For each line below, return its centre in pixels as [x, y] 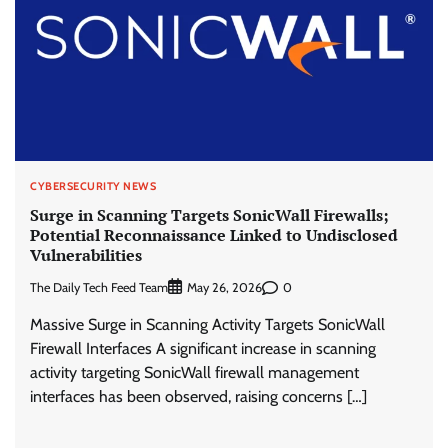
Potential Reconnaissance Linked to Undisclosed [214, 234]
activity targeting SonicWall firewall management [194, 373]
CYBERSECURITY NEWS [93, 186]
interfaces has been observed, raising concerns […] [198, 397]
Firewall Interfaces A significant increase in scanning [203, 349]
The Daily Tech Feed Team [99, 287]
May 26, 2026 [224, 288]
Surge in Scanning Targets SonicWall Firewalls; [209, 214]
